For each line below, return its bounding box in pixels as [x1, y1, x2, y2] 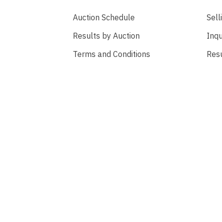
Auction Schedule [73, 12, 135, 22]
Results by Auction [73, 30, 140, 41]
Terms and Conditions [73, 49, 150, 59]
